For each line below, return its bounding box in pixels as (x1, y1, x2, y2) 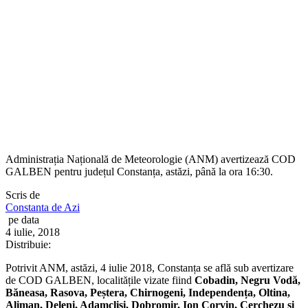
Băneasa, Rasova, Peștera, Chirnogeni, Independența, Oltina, (5, 286, 290, 298)
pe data (5, 213, 42, 225)
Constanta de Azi (5, 201, 80, 213)
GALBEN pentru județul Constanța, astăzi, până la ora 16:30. (5, 165, 273, 177)
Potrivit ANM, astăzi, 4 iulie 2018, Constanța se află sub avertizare (5, 261, 294, 274)
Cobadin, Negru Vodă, (195, 274, 300, 286)
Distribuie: (5, 238, 51, 250)
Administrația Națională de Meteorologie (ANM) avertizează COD (5, 153, 296, 165)
